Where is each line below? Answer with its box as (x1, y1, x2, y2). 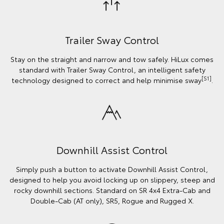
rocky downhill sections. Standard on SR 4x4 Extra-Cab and (13, 184, 210, 195)
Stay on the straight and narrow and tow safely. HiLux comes (10, 53, 213, 64)
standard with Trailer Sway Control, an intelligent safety (18, 64, 205, 74)
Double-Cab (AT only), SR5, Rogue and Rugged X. (30, 195, 194, 205)
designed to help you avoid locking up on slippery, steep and (9, 174, 215, 184)
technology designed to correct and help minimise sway (11, 74, 201, 85)
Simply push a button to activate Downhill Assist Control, (16, 163, 208, 174)
